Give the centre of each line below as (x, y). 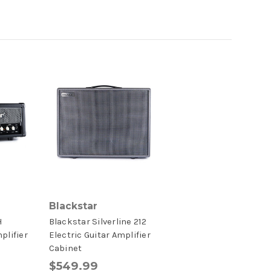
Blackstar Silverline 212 (98, 222)
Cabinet (65, 249)
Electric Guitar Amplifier (100, 235)
